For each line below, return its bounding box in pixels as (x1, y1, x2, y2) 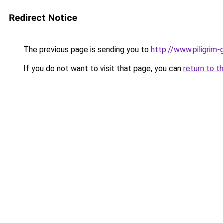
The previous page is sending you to (21, 45, 151, 54)
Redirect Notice (9, 12, 77, 23)
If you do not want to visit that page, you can (21, 64, 183, 73)
